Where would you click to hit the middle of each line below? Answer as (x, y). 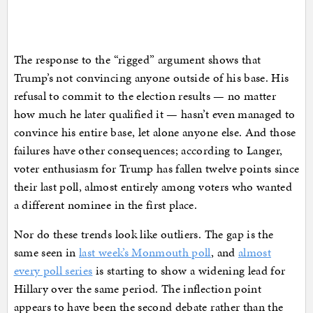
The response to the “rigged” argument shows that (137, 59)
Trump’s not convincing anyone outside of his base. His (151, 77)
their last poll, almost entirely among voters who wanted (153, 186)
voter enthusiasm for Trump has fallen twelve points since (156, 168)
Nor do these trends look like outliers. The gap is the (144, 234)
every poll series (53, 270)
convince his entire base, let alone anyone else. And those (155, 132)
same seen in (46, 252)
